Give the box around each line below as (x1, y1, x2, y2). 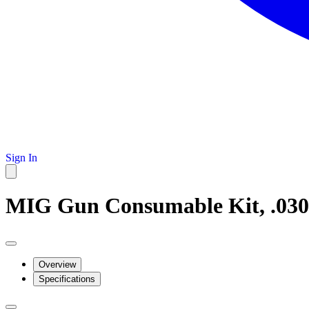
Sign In (6, 152, 37, 163)
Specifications (39, 273, 95, 284)
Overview (39, 259, 76, 270)
